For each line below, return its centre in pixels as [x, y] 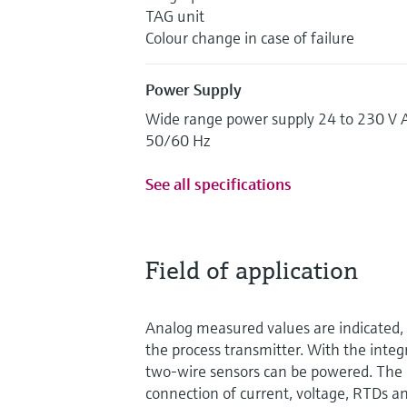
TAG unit [175, 15]
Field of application [252, 270]
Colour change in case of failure [250, 37]
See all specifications [218, 184]
